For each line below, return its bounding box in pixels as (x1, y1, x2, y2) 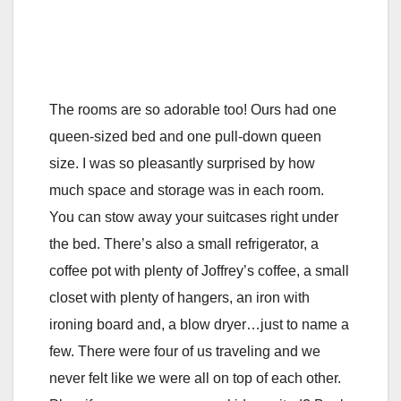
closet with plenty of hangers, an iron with (49, 290, 310, 306)
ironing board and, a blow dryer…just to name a (49, 317, 349, 333)
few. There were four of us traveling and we (49, 344, 320, 360)
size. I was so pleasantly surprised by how (49, 156, 315, 172)
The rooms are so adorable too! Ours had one (49, 102, 337, 118)
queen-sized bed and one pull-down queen (49, 129, 321, 145)
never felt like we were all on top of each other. (49, 371, 341, 387)
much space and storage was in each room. (49, 183, 324, 199)
